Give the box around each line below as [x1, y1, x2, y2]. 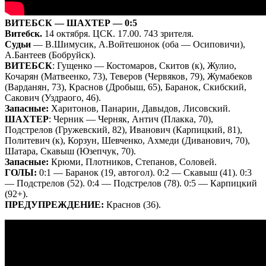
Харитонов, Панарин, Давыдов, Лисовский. [49, 103, 230, 113]
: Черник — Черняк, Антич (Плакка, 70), [49, 113, 213, 124]
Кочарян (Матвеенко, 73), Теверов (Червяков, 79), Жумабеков [5, 71, 252, 81]
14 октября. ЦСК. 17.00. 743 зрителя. [42, 28, 194, 39]
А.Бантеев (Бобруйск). [5, 49, 96, 60]
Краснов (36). [104, 199, 161, 210]
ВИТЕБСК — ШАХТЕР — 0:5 [5, 17, 137, 28]
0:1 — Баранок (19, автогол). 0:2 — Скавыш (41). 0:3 [37, 167, 252, 178]
